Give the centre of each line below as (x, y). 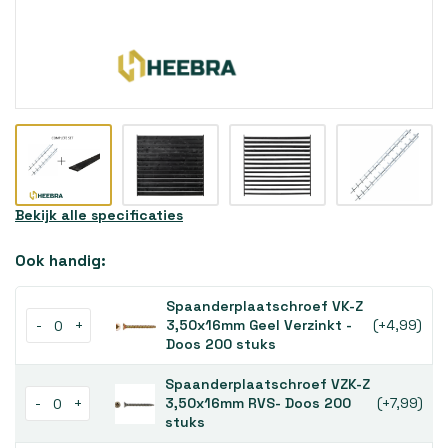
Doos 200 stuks (221, 344)
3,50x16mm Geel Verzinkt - (259, 325)
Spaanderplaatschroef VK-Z (264, 306)
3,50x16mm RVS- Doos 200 (258, 403)
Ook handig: (60, 260)
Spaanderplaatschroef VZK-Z (267, 384)
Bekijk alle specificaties (99, 215)
